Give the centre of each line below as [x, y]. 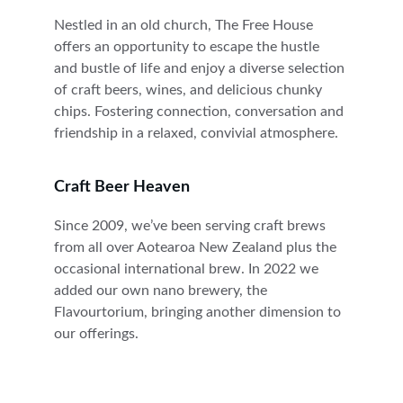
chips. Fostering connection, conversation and [201, 112]
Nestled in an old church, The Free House [185, 25]
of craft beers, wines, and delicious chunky [190, 90]
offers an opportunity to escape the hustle [188, 47]
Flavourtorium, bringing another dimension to [199, 312]
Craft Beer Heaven [122, 187]
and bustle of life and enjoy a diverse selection [201, 68]
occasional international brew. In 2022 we [188, 269]
